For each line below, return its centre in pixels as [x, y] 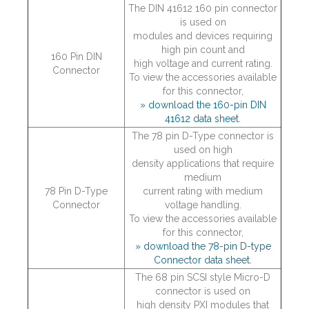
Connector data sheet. [203, 260]
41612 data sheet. [203, 119]
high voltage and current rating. [203, 63]
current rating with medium [203, 191]
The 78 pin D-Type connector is [203, 136]
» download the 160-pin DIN [203, 105]
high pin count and [203, 50]
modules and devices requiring [203, 36]
